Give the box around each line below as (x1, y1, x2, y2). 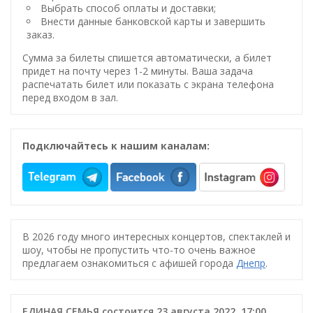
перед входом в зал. (22, 91, 118, 105)
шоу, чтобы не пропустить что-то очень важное (22, 243, 256, 257)
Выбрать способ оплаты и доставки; (41, 1, 216, 15)
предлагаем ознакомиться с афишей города (22, 256, 236, 270)
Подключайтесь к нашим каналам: (22, 139, 210, 153)
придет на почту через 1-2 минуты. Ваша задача (22, 64, 253, 78)
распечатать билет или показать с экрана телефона (22, 78, 274, 92)
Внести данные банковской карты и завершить (41, 15, 265, 29)
